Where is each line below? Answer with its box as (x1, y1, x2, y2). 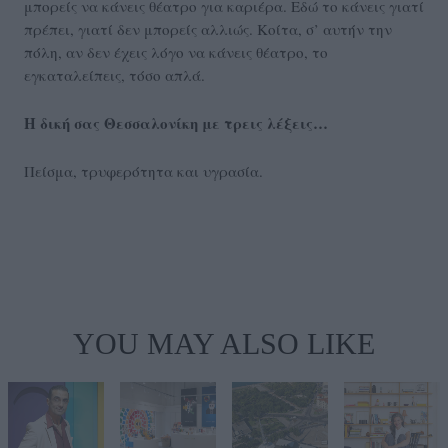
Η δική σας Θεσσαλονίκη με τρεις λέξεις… (24, 112, 328, 135)
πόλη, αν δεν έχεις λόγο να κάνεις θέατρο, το (24, 42, 328, 63)
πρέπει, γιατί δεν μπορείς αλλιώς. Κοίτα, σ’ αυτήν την (24, 19, 392, 40)
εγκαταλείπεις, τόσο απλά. (24, 65, 205, 86)
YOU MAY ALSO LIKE (73, 327, 375, 361)
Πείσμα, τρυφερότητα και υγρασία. (24, 161, 263, 182)
